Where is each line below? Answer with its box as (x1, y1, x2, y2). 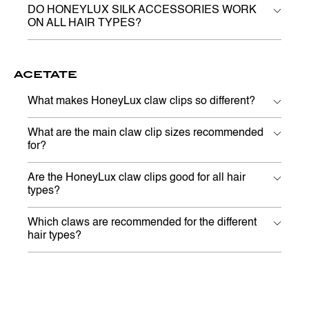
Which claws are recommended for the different (28, 217, 257, 229)
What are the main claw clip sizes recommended (28, 128, 263, 139)
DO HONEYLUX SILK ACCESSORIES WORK (28, 5, 257, 17)
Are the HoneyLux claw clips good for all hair (28, 172, 246, 184)
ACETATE (14, 68, 77, 81)
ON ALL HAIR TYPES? (28, 18, 141, 30)
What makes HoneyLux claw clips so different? (28, 96, 255, 108)
